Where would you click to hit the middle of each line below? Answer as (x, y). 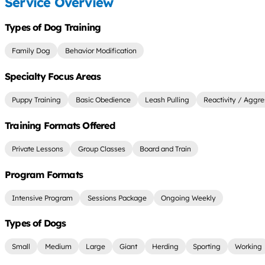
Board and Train (165, 148)
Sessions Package (117, 198)
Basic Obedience (103, 99)
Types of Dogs (35, 223)
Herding (165, 247)
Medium (58, 247)
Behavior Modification (101, 50)
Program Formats (44, 174)
